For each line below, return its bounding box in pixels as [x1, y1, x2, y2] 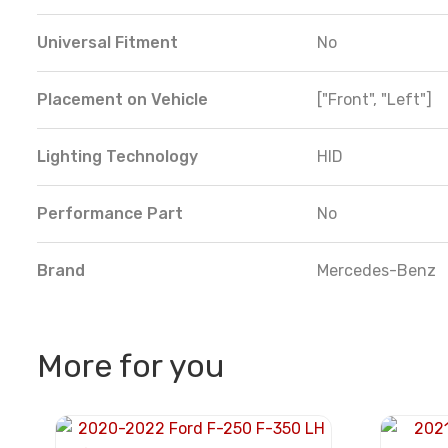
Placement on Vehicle [37, 90, 208, 110]
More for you [37, 347, 224, 386]
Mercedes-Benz [317, 261, 436, 281]
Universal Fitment [37, 33, 178, 53]
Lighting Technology [37, 147, 198, 167]
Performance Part [37, 204, 183, 224]
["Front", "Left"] [317, 90, 432, 110]
